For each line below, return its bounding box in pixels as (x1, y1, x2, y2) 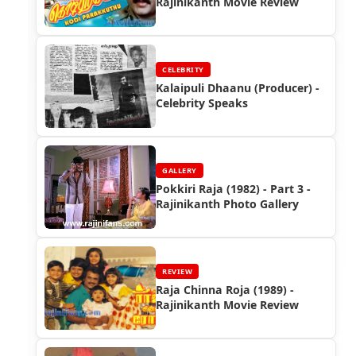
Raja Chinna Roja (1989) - (156, 282, 294, 298)
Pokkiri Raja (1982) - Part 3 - (156, 181, 311, 197)
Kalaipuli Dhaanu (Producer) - (156, 80, 319, 96)
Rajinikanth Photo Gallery (156, 196, 299, 212)
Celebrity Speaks (156, 95, 248, 111)
